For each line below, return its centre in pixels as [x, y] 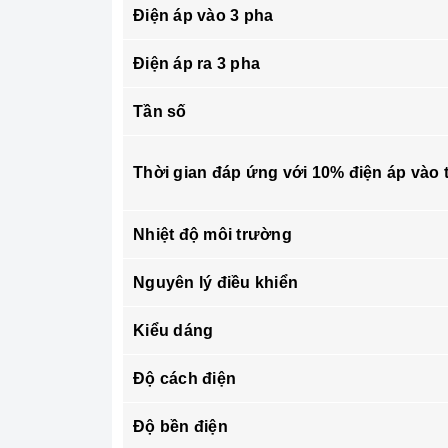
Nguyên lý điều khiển [215, 282]
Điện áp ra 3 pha [196, 63]
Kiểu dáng [173, 330]
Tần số [160, 111]
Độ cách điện [184, 378]
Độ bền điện [180, 426]
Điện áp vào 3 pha [203, 15]
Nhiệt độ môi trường [212, 234]
